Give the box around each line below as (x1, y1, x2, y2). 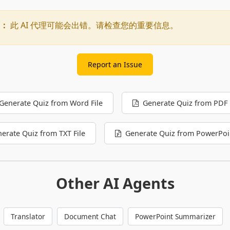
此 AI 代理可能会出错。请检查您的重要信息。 (8, 19, 178, 31)
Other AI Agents (55, 172, 175, 193)
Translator (10, 211, 45, 221)
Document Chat (64, 211, 116, 221)
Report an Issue (88, 59, 142, 69)
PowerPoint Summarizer (135, 211, 216, 221)
